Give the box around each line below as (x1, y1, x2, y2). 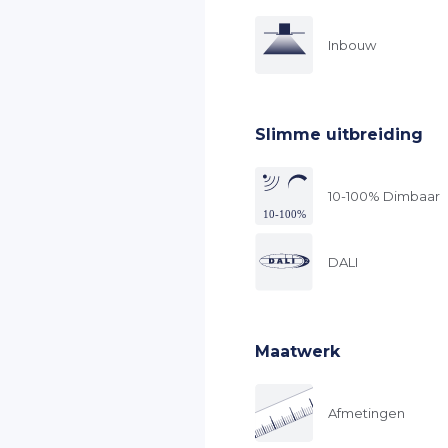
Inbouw (328, 36, 376, 53)
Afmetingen (328, 404, 405, 421)
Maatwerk (255, 342, 340, 361)
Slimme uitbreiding (255, 125, 423, 144)
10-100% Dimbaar (328, 187, 440, 204)
